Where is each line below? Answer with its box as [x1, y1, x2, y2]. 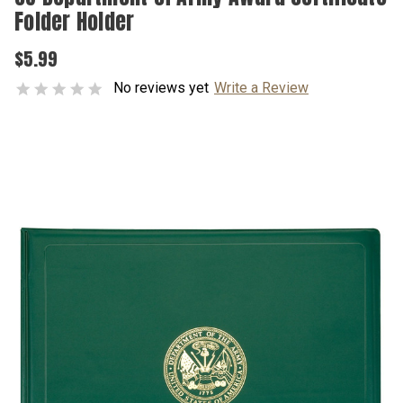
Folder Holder [14, 5, 135, 38]
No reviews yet [113, 79, 209, 96]
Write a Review [214, 79, 309, 96]
